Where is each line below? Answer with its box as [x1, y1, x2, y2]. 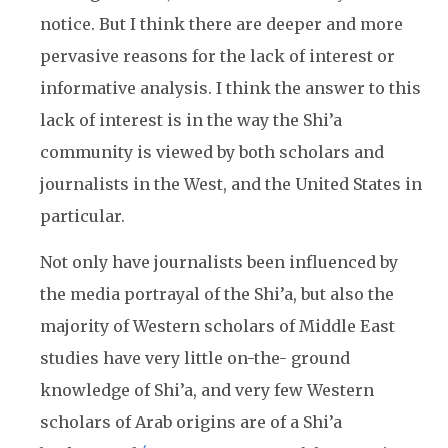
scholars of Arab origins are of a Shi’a [40, 412, 342, 432]
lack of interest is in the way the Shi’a [40, 110, 342, 130]
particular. [40, 206, 125, 226]
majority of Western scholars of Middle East [40, 316, 395, 336]
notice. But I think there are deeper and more [40, 14, 403, 34]
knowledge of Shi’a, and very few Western [40, 380, 374, 400]
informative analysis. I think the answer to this [40, 78, 421, 98]
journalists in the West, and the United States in [40, 174, 422, 194]
